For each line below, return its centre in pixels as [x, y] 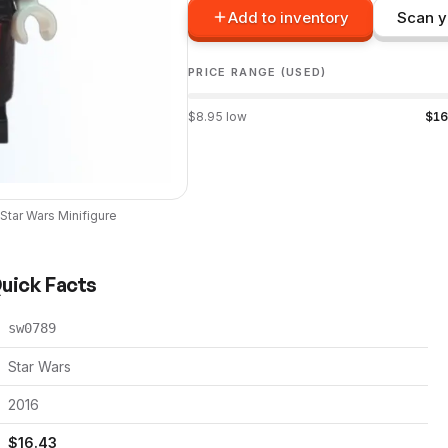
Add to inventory [288, 17]
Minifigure [86, 215]
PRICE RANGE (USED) [257, 72]
